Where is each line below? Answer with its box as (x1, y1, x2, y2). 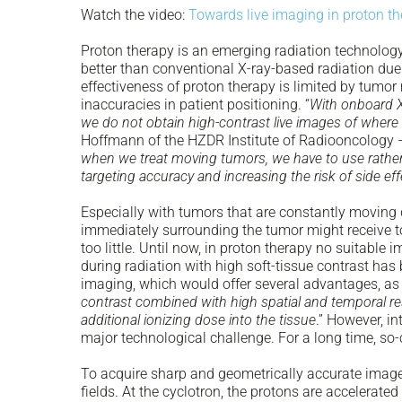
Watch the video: (81, 5, 188, 23)
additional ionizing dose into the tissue (81, 310, 316, 328)
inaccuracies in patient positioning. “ (81, 95, 310, 113)
